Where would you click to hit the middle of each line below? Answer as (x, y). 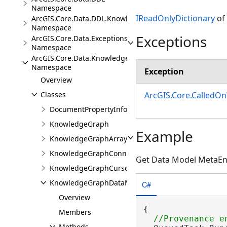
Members (75, 212)
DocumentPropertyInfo (88, 109)
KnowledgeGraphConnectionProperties (116, 153)
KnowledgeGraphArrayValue (98, 139)
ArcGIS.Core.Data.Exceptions (80, 38)
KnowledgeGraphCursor (91, 168)
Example (164, 136)
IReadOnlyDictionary (175, 18)
